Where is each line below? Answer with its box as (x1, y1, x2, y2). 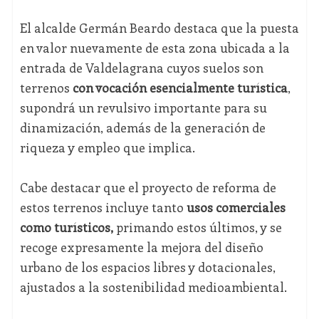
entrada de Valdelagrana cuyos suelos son (19, 59, 263, 77)
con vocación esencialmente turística (72, 79, 288, 97)
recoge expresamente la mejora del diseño (19, 239, 263, 256)
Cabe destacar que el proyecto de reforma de (19, 179, 276, 197)
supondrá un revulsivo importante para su (19, 99, 267, 117)
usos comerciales (183, 199, 286, 216)
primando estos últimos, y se (113, 219, 282, 236)
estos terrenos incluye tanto (19, 199, 184, 216)
